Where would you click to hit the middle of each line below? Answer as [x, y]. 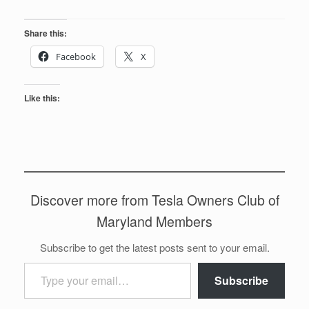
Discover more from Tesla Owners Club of [154, 200]
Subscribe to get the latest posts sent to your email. [154, 247]
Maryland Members [154, 221]
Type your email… [39, 262]
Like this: [42, 98]
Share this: [46, 33]
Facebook [76, 57]
